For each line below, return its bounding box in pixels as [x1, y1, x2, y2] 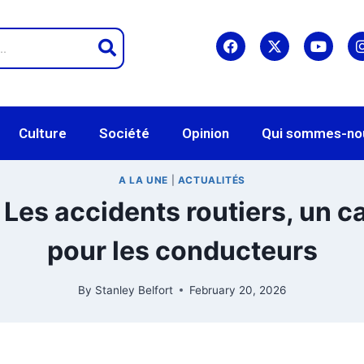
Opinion [182, 125, 229, 141]
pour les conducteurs [46, 235, 318, 267]
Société [99, 125, 149, 141]
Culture [19, 125, 67, 141]
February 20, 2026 [188, 283, 286, 297]
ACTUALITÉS [177, 174, 245, 187]
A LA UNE [119, 174, 168, 187]
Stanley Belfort [94, 283, 173, 297]
